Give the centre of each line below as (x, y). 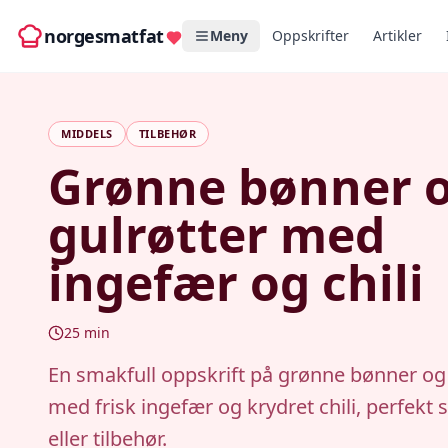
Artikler (397, 35)
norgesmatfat (104, 36)
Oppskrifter (310, 35)
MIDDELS (87, 133)
